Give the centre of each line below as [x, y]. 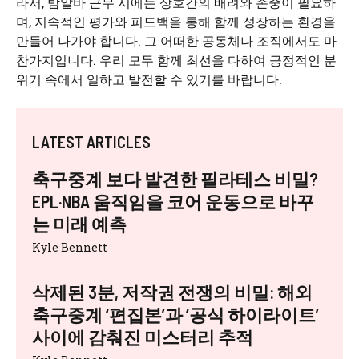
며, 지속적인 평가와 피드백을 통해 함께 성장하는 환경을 [176, 21]
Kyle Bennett [70, 247]
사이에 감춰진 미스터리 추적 [143, 337]
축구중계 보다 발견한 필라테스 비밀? [175, 179]
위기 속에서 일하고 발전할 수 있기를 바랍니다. [149, 79]
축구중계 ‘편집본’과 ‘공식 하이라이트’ [175, 314]
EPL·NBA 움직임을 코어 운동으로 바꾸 [173, 201]
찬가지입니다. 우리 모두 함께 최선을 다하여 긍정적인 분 [176, 60]
